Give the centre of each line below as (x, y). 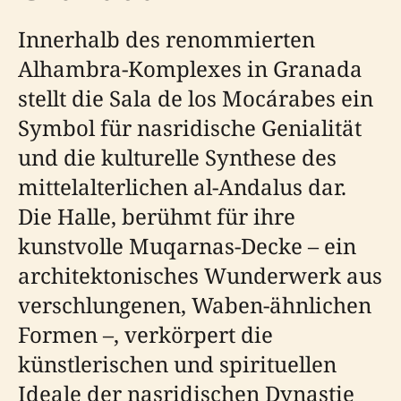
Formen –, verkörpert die (145, 334)
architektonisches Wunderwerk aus (200, 275)
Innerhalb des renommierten (166, 39)
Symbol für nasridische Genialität (190, 128)
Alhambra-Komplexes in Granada (190, 68)
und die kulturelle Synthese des (177, 157)
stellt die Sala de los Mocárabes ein (196, 98)
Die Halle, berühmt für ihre (157, 216)
